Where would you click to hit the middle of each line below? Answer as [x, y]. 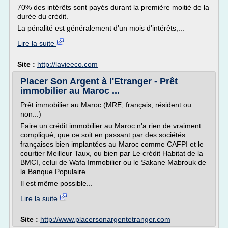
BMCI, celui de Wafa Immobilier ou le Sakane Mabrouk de [113, 162]
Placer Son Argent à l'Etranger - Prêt [99, 81]
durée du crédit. [43, 16]
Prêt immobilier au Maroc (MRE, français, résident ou [106, 105]
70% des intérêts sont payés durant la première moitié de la [113, 7]
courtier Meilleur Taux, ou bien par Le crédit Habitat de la [112, 153]
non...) [31, 114]
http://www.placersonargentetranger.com [105, 219]
